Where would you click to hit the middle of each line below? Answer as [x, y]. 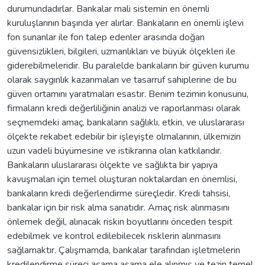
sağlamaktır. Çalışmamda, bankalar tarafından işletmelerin [124, 250]
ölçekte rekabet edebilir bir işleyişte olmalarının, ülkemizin [124, 136]
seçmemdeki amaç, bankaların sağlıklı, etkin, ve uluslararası [126, 122]
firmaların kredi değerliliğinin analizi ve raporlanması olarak [124, 108]
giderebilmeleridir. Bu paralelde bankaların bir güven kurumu [128, 65]
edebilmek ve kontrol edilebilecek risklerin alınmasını [114, 236]
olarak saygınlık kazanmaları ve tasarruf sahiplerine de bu [122, 80]
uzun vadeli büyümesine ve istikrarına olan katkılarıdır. [114, 151]
